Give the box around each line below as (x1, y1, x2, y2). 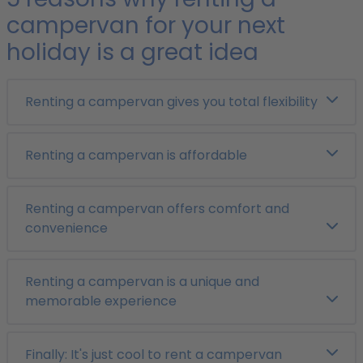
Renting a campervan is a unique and (25, 272, 259, 291)
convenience (25, 219, 108, 237)
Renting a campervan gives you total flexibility (25, 92, 318, 111)
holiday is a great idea (6, 36, 258, 68)
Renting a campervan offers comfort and (25, 199, 289, 218)
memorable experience (25, 292, 177, 310)
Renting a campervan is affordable (25, 146, 247, 164)
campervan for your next (6, 10, 285, 41)
